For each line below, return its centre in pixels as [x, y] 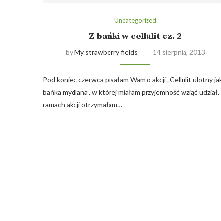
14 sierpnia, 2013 [179, 52]
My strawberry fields [106, 52]
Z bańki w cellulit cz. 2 [135, 37]
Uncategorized [135, 20]
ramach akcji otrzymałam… [83, 105]
